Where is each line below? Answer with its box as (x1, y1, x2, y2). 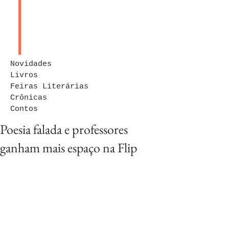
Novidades (10, 60, 52, 68)
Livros (10, 71, 38, 80)
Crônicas (10, 94, 47, 102)
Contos (10, 105, 38, 113)
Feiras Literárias (10, 82, 88, 91)
